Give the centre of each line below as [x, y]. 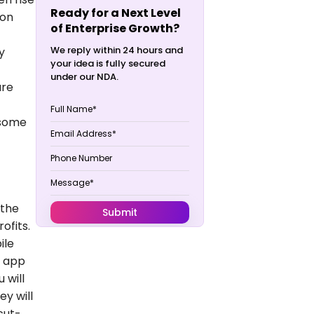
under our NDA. [84, 76]
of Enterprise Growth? [115, 28]
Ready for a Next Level [116, 13]
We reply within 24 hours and [117, 50]
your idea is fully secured [108, 63]
